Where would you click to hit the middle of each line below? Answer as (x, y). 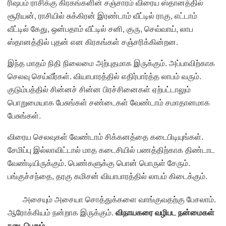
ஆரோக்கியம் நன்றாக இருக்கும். (62, 212)
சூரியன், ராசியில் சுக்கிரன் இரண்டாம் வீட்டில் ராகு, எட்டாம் (102, 16)
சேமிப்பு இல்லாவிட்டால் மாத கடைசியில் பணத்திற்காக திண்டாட (111, 150)
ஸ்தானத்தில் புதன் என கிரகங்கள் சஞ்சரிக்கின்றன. (93, 42)
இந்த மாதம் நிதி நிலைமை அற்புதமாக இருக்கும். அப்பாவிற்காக (111, 63)
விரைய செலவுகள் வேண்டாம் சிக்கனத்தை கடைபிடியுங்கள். (105, 137)
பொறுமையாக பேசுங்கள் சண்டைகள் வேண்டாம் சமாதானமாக (109, 102)
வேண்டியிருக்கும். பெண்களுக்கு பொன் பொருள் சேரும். (99, 163)
